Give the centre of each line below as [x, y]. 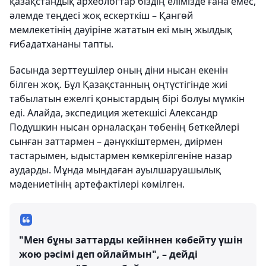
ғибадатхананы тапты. [61, 44]
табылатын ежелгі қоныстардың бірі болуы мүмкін [127, 99]
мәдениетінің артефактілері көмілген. [97, 184]
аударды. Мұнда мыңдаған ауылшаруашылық [115, 170]
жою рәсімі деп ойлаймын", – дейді [108, 254]
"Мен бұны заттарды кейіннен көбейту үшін [131, 240]
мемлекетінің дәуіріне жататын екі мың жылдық [121, 30]
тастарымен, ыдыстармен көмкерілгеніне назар [121, 156]
